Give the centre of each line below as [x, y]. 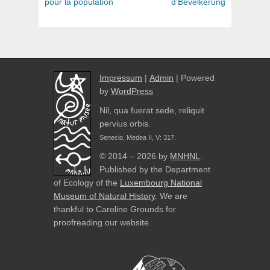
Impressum [121, 77]
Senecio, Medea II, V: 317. [138, 137]
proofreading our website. [102, 222]
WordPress [132, 91]
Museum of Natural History [104, 196]
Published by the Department [155, 169]
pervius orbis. [125, 123]
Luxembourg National [161, 182]
